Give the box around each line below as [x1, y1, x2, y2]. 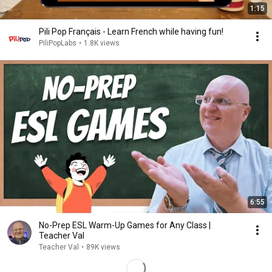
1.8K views [84, 39, 120, 47]
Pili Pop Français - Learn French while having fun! [39, 27, 223, 36]
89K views [86, 243, 120, 251]
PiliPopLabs [39, 39, 76, 47]
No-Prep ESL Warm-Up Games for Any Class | [39, 220, 211, 230]
